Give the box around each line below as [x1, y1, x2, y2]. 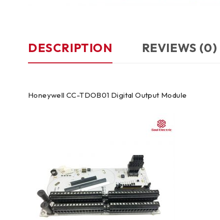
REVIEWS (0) [141, 40, 218, 55]
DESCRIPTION [28, 40, 112, 55]
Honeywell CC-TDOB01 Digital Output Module [28, 90, 187, 100]
